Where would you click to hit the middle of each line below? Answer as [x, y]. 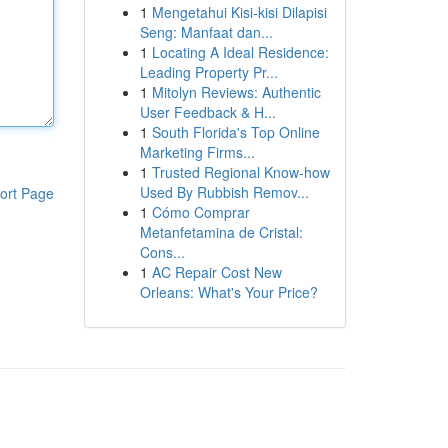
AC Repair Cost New [216, 272]
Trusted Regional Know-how [240, 172]
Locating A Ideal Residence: [240, 52]
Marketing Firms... [197, 152]
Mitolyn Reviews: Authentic [236, 92]
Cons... [162, 252]
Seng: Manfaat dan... [206, 32]
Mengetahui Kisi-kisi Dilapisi [239, 12]
